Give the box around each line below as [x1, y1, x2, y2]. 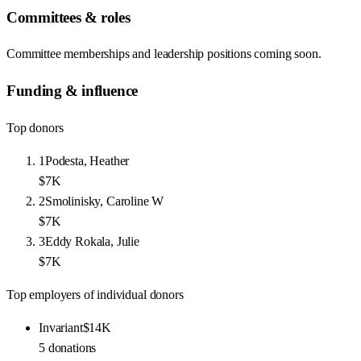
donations [48, 340, 97, 355]
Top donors [6, 120, 64, 135]
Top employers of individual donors [6, 287, 184, 301]
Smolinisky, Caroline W [44, 193, 164, 208]
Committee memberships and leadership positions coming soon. [6, 47, 322, 61]
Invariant [39, 320, 83, 334]
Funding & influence [6, 82, 138, 100]
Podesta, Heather [44, 153, 130, 168]
